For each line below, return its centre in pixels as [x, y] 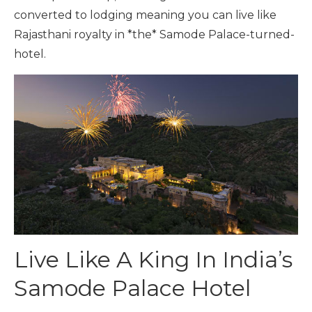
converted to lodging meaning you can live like [145, 15]
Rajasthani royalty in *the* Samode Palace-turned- [154, 34]
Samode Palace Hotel [132, 288]
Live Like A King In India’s [153, 259]
